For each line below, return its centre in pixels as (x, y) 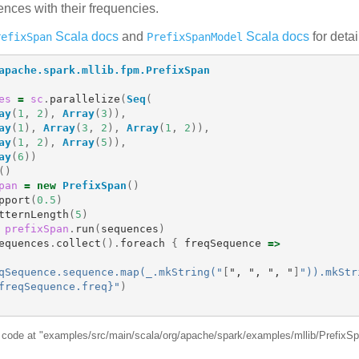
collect (78, 243)
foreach (142, 243)
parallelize (85, 99)
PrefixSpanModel (195, 37)
